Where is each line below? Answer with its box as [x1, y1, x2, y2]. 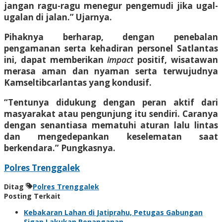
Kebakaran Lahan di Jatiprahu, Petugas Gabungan [24, 207, 203, 217]
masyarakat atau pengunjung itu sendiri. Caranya [4, 108, 218, 119]
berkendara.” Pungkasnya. [4, 142, 115, 154]
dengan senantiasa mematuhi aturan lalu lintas [4, 119, 218, 131]
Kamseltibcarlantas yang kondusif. [4, 76, 152, 88]
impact [107, 54, 134, 65]
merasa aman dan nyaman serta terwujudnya [4, 65, 218, 77]
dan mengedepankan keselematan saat [4, 130, 218, 142]
